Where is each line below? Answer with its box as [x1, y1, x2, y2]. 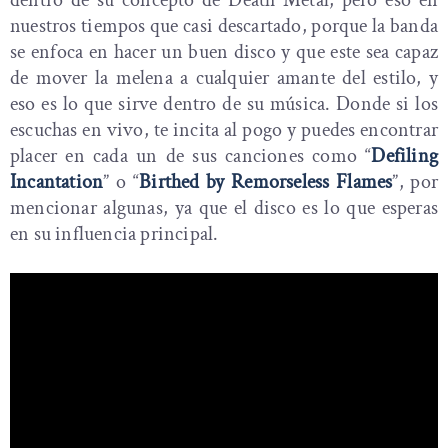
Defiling [371, 142, 438, 169]
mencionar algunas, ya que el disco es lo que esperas [10, 194, 438, 221]
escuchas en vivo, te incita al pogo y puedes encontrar [10, 116, 438, 143]
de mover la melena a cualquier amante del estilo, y [10, 64, 438, 91]
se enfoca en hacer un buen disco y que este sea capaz [10, 38, 438, 65]
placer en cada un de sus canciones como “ [10, 142, 372, 169]
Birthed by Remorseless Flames [139, 168, 393, 195]
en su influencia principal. [10, 220, 219, 247]
